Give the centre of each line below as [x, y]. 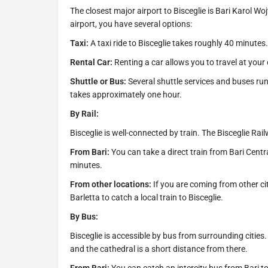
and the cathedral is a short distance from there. [159, 249]
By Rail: [84, 114]
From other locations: [111, 185]
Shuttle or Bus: [98, 82]
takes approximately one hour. [126, 95]
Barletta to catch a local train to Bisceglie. [147, 198]
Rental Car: [91, 63]
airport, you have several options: [131, 24]
